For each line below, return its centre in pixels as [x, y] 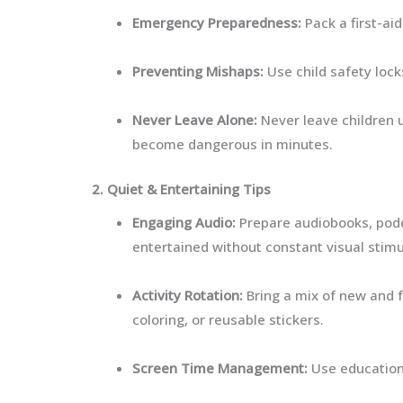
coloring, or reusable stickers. [228, 319]
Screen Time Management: [220, 368]
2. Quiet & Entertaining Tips [181, 188]
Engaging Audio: [184, 222]
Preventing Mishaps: [198, 71]
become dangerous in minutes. [233, 144]
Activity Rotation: [188, 295]
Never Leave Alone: [195, 120]
